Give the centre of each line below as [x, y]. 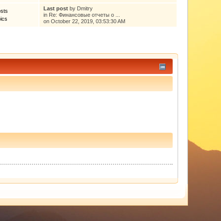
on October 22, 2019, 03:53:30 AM [84, 21]
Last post [55, 8]
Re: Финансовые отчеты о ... [84, 15]
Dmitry [85, 8]
